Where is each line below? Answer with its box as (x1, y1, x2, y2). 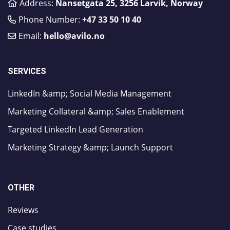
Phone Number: (18, 13, 82, 25)
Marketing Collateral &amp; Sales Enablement (8, 105, 184, 117)
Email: (18, 30, 44, 42)
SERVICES (8, 66, 46, 76)
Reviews (8, 204, 39, 216)
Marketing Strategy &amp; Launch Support (8, 141, 173, 153)
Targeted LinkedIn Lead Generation (8, 123, 143, 135)
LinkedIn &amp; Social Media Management (8, 87, 171, 99)
